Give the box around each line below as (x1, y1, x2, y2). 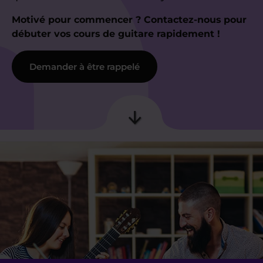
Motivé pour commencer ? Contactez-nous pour (12, 14, 247, 25)
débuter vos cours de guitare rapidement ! (12, 28, 220, 39)
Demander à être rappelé (29, 60, 140, 72)
